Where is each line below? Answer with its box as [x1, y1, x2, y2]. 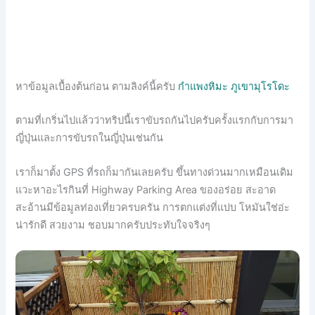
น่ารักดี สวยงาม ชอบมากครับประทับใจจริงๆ [15, 218, 211, 231]
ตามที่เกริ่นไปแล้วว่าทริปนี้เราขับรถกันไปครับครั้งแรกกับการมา [15, 114, 294, 127]
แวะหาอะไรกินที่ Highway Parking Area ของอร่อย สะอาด [15, 183, 276, 196]
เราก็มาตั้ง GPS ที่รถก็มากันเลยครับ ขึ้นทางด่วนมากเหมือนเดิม [15, 165, 294, 179]
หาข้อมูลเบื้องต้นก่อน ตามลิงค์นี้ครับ [15, 80, 179, 94]
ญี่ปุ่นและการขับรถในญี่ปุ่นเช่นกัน [15, 131, 164, 145]
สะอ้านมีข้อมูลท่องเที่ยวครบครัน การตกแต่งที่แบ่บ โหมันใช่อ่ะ [15, 200, 290, 214]
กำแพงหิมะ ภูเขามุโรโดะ [178, 80, 290, 94]
